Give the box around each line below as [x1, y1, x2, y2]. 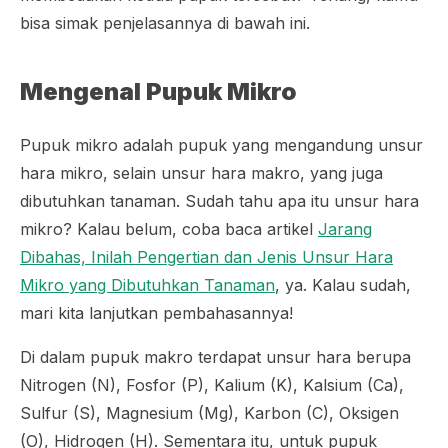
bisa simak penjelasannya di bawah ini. [20, 13, 310, 33]
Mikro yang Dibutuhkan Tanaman [20, 275, 275, 295]
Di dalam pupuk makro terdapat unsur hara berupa [20, 347, 411, 367]
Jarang [318, 219, 372, 239]
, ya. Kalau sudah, [275, 275, 411, 295]
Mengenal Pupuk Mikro [20, 77, 297, 106]
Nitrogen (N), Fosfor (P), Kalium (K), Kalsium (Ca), [20, 375, 404, 395]
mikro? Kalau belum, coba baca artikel [20, 219, 318, 239]
